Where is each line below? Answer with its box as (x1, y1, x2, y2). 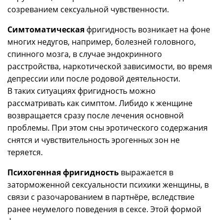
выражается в (119, 167, 173, 178)
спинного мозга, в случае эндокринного (7, 49, 162, 59)
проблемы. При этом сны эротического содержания (7, 122, 208, 133)
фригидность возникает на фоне (84, 24, 210, 35)
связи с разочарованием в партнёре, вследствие (7, 192, 194, 202)
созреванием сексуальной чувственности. (7, 4, 169, 15)
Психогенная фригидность (7, 167, 119, 178)
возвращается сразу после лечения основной (7, 110, 184, 121)
